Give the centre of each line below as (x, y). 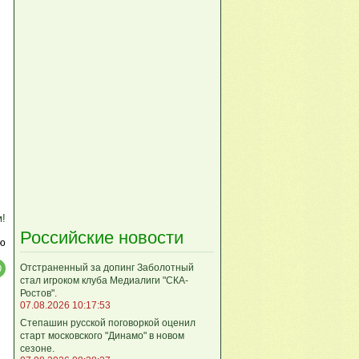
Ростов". (38, 293)
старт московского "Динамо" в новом (102, 335)
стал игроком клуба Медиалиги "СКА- (104, 280)
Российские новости (102, 237)
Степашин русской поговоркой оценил (108, 323)
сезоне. (37, 348)
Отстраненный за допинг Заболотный (107, 267)
